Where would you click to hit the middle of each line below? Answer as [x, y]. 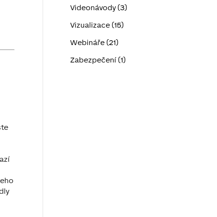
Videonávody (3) [99, 8]
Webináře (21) [94, 42]
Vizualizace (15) [97, 25]
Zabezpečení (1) [98, 60]
